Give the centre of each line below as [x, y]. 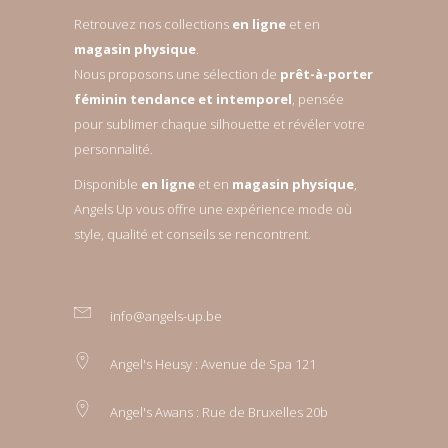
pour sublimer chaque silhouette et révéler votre [219, 124]
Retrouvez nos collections [153, 24]
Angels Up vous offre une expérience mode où [213, 209]
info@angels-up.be [166, 316]
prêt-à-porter [326, 74]
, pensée [318, 99]
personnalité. [113, 149]
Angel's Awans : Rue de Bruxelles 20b [219, 412]
